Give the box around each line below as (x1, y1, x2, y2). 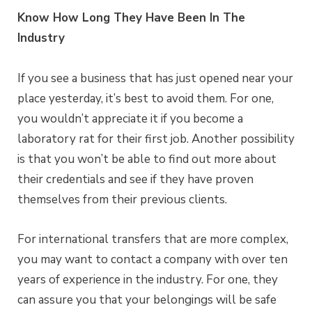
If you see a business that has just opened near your (17, 70, 293, 86)
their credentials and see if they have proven (17, 171, 253, 187)
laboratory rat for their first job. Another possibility (17, 130, 295, 147)
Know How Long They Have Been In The (17, 10, 245, 26)
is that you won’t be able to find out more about (17, 150, 276, 167)
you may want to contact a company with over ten (17, 251, 288, 267)
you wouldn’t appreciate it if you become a (17, 110, 243, 127)
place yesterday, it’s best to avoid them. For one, (17, 90, 274, 107)
